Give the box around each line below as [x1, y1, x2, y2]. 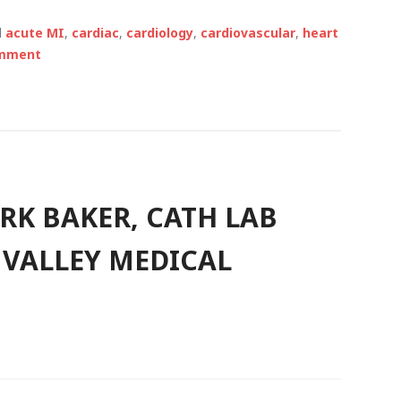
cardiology [126, 24, 193, 41]
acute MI [5, 24, 64, 41]
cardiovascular [200, 24, 295, 41]
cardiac [72, 24, 119, 41]
